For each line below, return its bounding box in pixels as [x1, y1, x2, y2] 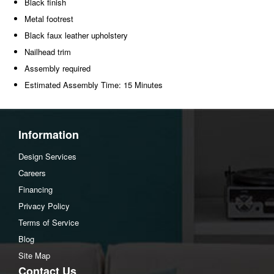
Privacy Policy [18, 200, 70, 212]
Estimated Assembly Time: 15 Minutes [24, 78, 163, 91]
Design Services [18, 150, 76, 162]
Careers [18, 167, 46, 179]
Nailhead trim [24, 45, 71, 57]
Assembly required [24, 62, 91, 74]
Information [18, 127, 79, 143]
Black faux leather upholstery [24, 29, 128, 41]
